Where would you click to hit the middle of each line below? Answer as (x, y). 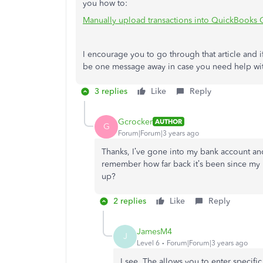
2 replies (130, 201)
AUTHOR (168, 122)
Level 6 (148, 243)
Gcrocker (135, 122)
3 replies (111, 91)
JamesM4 (154, 231)
